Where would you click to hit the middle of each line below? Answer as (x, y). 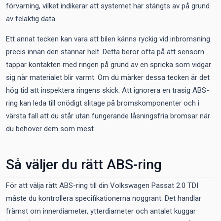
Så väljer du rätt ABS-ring (84, 165)
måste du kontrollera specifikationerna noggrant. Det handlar (104, 198)
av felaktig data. (31, 19)
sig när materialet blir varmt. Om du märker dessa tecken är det (108, 77)
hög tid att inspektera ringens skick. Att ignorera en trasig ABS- (108, 90)
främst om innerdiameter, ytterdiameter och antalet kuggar (101, 211)
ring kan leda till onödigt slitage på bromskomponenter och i (103, 103)
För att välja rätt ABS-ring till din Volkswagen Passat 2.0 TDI (102, 185)
